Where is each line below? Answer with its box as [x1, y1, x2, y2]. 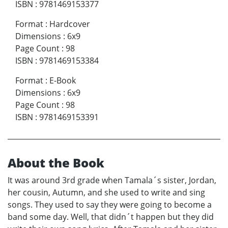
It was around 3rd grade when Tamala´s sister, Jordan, [8, 174, 216, 186]
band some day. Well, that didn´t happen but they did [8, 211, 214, 222]
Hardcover [49, 18, 90, 30]
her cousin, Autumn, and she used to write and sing [8, 186, 205, 198]
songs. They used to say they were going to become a [8, 198, 212, 210]
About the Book [8, 154, 104, 171]
